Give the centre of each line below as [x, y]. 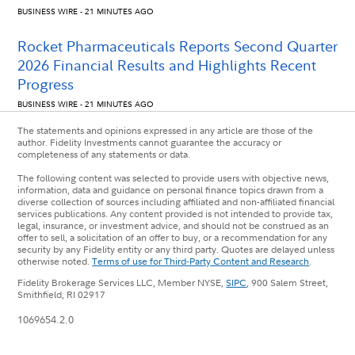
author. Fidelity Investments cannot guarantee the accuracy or [150, 142]
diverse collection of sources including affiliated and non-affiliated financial [176, 201]
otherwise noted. [55, 261]
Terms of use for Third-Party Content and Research [201, 261]
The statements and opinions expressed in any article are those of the [166, 130]
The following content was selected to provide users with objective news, [174, 177]
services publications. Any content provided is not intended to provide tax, [176, 213]
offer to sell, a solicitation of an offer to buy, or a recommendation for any [173, 237]
